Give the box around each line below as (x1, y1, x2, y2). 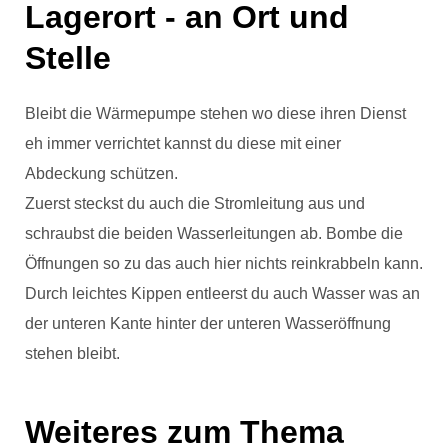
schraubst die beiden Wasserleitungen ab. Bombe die (25, 225, 403, 243)
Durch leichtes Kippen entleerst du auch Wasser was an (25, 285, 420, 303)
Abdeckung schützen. (25, 165, 182, 183)
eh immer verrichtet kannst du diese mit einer (25, 135, 341, 153)
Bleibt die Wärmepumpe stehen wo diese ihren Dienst (25, 105, 406, 123)
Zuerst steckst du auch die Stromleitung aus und (25, 195, 365, 213)
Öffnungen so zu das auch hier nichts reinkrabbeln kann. (25, 255, 423, 273)
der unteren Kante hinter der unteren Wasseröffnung (25, 315, 391, 333)
